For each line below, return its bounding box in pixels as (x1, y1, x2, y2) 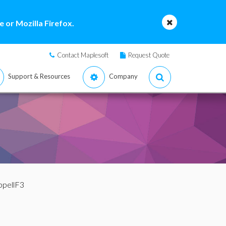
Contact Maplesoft (57, 51, 108, 59)
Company (109, 72, 138, 80)
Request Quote (128, 51, 169, 59)
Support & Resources (8, 72, 70, 80)
